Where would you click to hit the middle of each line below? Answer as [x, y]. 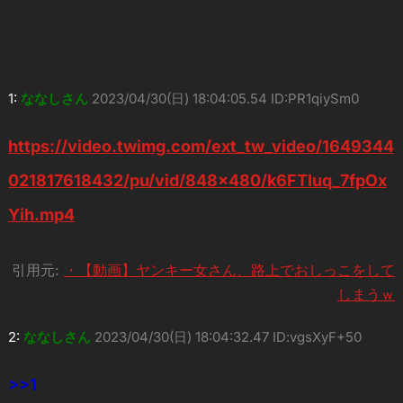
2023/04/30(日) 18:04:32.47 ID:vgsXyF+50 [228, 336]
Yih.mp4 [41, 214]
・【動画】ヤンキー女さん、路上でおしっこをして [230, 269]
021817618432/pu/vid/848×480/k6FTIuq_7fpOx [197, 180]
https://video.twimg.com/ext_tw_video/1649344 [201, 146]
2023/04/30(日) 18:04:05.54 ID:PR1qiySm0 [225, 98]
